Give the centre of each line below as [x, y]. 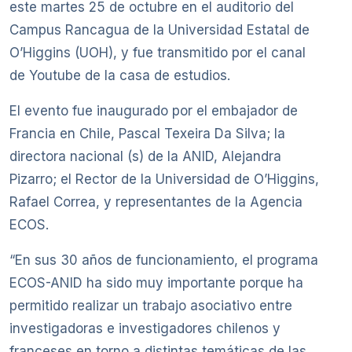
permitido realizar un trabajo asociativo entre [151, 306]
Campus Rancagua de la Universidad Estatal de [159, 30]
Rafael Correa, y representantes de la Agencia [156, 202]
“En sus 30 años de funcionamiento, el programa [164, 260]
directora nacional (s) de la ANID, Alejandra [145, 157]
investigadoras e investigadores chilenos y [145, 329]
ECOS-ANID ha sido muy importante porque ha [156, 283]
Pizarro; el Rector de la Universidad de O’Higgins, [164, 180]
